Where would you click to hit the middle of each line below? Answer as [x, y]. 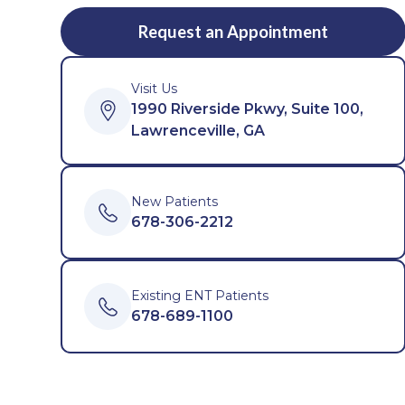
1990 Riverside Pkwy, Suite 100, [248, 109]
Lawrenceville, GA [198, 131]
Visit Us [155, 89]
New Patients [175, 201]
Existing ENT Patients [200, 295]
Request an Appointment [234, 31]
